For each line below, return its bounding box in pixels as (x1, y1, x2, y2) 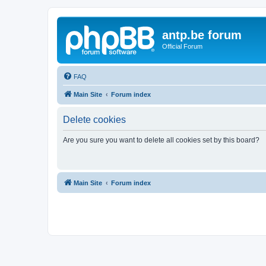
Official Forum (162, 43, 202, 50)
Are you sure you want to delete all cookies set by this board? (63, 135, 259, 144)
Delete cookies (63, 114, 126, 125)
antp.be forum (162, 28, 242, 42)
